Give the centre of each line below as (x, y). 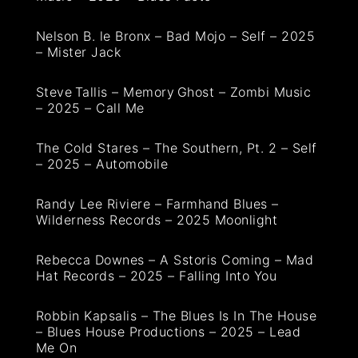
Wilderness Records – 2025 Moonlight (157, 220)
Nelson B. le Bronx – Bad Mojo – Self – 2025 (175, 36)
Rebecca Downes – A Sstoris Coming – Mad (175, 260)
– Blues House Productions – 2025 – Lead (168, 332)
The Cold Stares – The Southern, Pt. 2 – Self (176, 148)
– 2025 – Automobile (102, 164)
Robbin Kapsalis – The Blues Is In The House (176, 316)
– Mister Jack (78, 52)
